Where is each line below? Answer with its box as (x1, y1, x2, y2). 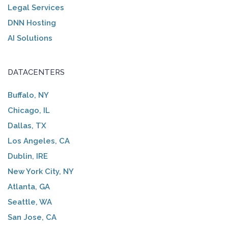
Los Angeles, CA (8, 136, 70, 146)
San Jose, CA (8, 213, 56, 222)
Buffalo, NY (8, 91, 49, 100)
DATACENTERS (8, 68, 65, 77)
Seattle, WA (8, 197, 52, 207)
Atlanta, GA (8, 182, 50, 192)
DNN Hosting (8, 18, 56, 28)
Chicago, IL (8, 106, 50, 116)
